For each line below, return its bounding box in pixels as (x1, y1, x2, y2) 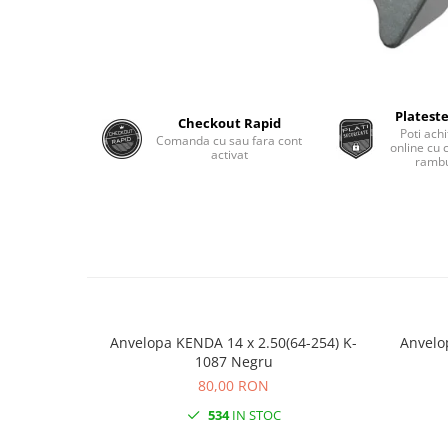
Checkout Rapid (177, 114, 281, 133)
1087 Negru (194, 352, 273, 372)
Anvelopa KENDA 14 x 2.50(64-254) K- (110, 333, 343, 353)
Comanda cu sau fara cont (156, 132, 302, 150)
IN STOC (228, 406, 281, 425)
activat (210, 146, 248, 164)
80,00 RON (198, 376, 269, 396)
